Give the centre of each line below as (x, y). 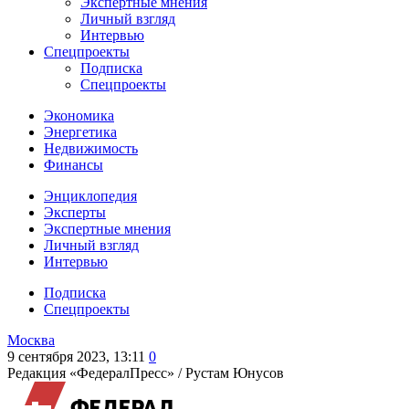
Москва (31, 340)
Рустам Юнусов (235, 373)
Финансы (73, 165)
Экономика (79, 115)
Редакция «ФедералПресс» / (96, 373)
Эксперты (75, 212)
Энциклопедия (90, 196)
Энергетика (80, 132)
